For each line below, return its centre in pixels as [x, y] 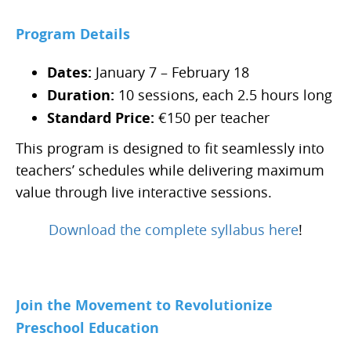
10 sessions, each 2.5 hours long [223, 95]
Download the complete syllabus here [174, 230]
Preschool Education [87, 328]
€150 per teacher [212, 118]
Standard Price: [101, 118]
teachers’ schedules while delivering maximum [170, 170]
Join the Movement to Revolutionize [144, 306]
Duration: [81, 96]
